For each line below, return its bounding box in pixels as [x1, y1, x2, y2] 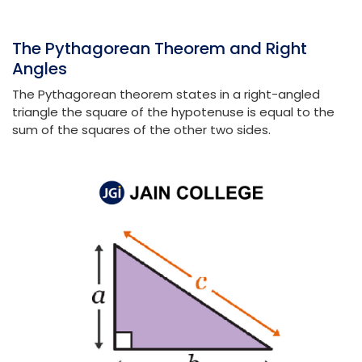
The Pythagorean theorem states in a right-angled [12, 86, 320, 103]
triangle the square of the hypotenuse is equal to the [12, 103, 335, 121]
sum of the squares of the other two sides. [12, 121, 271, 139]
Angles [12, 57, 67, 81]
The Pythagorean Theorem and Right [12, 37, 307, 61]
